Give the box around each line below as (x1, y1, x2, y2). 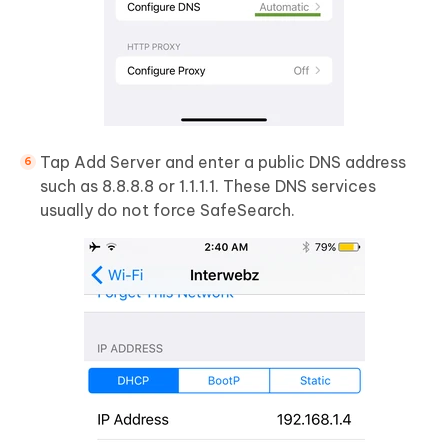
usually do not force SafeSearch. (40, 200, 295, 221)
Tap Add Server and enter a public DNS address (40, 152, 406, 173)
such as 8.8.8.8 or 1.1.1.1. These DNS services (40, 176, 376, 197)
